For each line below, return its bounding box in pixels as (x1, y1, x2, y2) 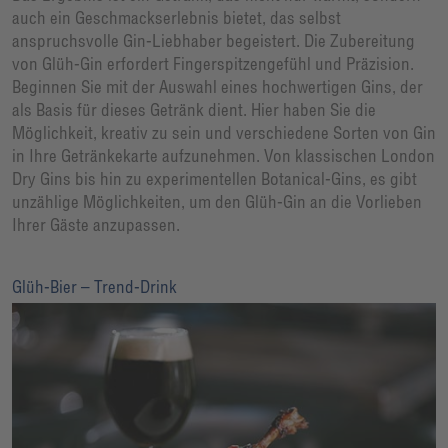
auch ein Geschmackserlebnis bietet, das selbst (12, 7, 341, 29)
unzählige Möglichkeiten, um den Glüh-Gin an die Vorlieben (12, 191, 422, 213)
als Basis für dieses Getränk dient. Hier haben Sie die (12, 99, 376, 121)
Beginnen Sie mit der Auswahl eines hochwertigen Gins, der (12, 76, 423, 98)
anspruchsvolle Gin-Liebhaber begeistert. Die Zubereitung (12, 30, 415, 52)
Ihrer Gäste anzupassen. (12, 214, 180, 236)
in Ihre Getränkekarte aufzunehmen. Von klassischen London (12, 145, 435, 167)
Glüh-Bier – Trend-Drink (12, 276, 177, 298)
